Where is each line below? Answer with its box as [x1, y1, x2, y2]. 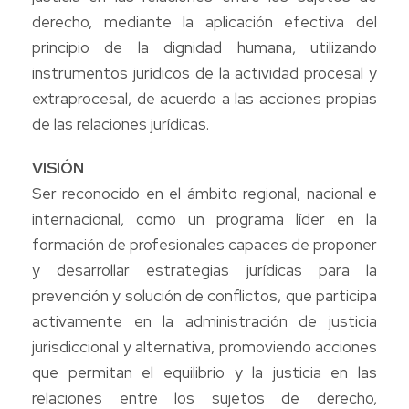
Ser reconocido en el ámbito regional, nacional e [32, 183, 377, 204]
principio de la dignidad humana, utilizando [32, 37, 377, 58]
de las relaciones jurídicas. [32, 113, 209, 134]
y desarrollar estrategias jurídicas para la [32, 259, 377, 280]
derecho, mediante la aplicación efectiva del [32, 11, 377, 32]
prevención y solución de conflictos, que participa [32, 285, 377, 306]
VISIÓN [32, 157, 84, 178]
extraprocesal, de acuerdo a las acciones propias [32, 88, 377, 109]
